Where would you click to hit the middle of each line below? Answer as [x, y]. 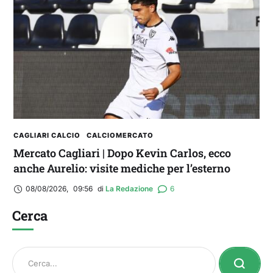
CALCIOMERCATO [120, 135]
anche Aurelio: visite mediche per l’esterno [122, 168]
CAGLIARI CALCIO [47, 135]
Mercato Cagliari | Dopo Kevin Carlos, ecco [122, 153]
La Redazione [129, 189]
